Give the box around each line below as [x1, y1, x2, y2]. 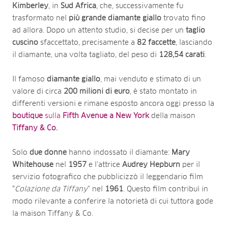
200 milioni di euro [64, 88, 130, 95]
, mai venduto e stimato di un [100, 75, 201, 83]
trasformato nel [12, 14, 69, 22]
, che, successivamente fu [96, 2, 183, 10]
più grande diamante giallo [69, 14, 161, 22]
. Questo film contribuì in [123, 185, 208, 193]
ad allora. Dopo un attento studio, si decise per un [12, 26, 186, 34]
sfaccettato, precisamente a [40, 39, 137, 46]
